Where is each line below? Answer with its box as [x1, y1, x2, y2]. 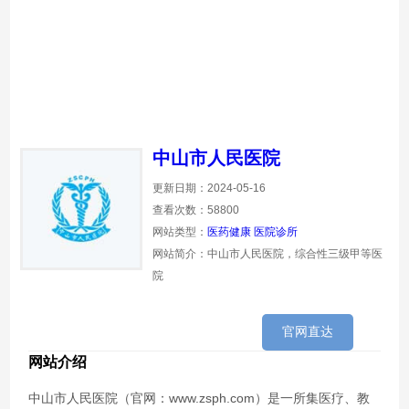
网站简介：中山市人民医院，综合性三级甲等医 [152, 247, 383, 260]
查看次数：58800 [152, 204, 240, 216]
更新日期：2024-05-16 [152, 182, 267, 194]
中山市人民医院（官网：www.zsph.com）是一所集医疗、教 [28, 391, 371, 405]
